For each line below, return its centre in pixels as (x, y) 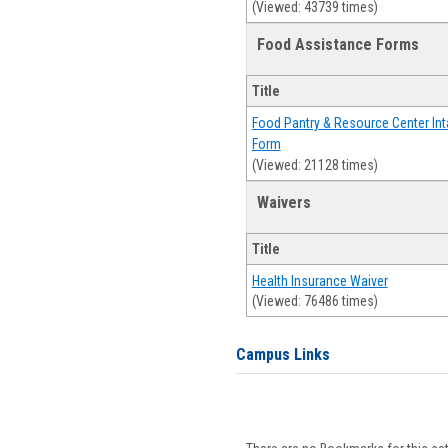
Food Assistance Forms (337, 44)
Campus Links (282, 354)
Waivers (283, 202)
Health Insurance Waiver (319, 281)
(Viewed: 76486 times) (314, 301)
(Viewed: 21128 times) (314, 164)
